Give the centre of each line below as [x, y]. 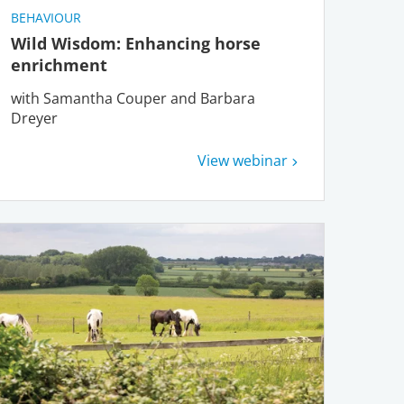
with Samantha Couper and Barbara [133, 98]
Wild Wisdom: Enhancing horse [135, 43]
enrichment [61, 64]
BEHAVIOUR [46, 17]
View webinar [242, 160]
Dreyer [34, 118]
